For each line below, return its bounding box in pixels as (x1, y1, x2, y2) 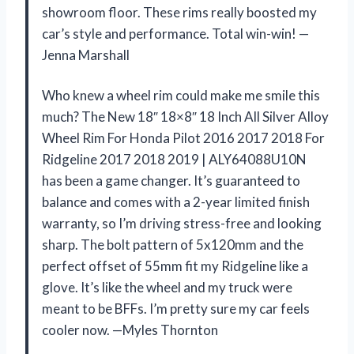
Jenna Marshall (42, 46, 130, 63)
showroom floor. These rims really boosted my (42, 3, 317, 21)
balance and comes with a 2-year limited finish (42, 193, 310, 210)
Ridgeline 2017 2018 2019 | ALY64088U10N (42, 150, 307, 168)
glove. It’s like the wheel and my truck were (42, 278, 292, 296)
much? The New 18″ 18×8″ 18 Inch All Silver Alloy (42, 107, 329, 125)
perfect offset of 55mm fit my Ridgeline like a (42, 257, 308, 274)
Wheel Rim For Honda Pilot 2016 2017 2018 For (42, 129, 325, 146)
